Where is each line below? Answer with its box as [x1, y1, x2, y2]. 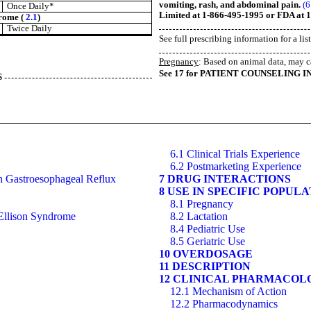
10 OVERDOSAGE [159, 247, 253, 260]
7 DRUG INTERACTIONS [159, 172, 291, 185]
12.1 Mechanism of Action [170, 285, 287, 297]
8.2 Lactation [170, 210, 228, 222]
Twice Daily [3, 24, 52, 34]
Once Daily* [3, 1, 54, 12]
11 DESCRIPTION [159, 260, 251, 272]
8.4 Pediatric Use [170, 222, 245, 235]
